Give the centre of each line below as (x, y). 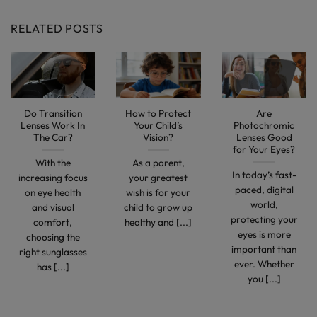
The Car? (53, 137)
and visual (53, 207)
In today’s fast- (264, 174)
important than (264, 249)
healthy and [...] (158, 222)
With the (53, 162)
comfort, (53, 222)
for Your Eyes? (264, 149)
